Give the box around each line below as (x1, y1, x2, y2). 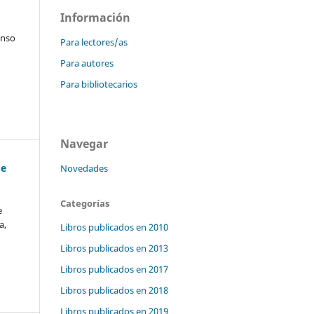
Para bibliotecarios (60, 78, 137, 91)
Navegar (60, 136, 108, 152)
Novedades (60, 162, 108, 175)
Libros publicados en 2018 (60, 283, 168, 296)
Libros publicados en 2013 (60, 241, 168, 254)
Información (60, 10, 130, 26)
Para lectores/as (60, 36, 128, 49)
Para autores (60, 57, 114, 70)
